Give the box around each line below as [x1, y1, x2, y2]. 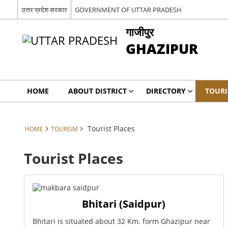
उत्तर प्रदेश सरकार [21, 5, 67, 14]
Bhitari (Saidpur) [82, 197, 166, 211]
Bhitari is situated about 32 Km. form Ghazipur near [32, 216, 210, 226]
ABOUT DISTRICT [68, 86, 127, 96]
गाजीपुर [125, 24, 154, 39]
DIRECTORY [146, 86, 186, 96]
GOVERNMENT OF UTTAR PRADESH [74, 5, 182, 14]
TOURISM [50, 125, 78, 133]
